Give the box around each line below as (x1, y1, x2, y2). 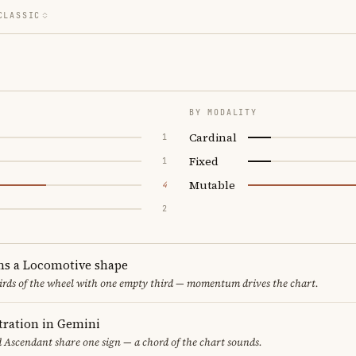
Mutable (189, 176, 235, 193)
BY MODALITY (189, 106, 257, 118)
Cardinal (189, 129, 237, 145)
